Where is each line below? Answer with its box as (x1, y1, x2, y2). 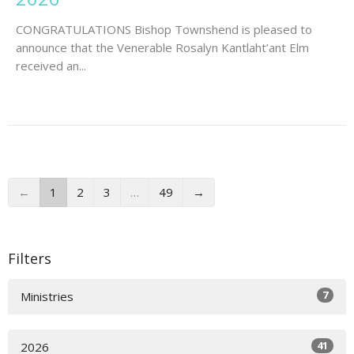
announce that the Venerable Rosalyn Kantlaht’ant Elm (16, 40, 312, 56)
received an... (16, 58, 86, 74)
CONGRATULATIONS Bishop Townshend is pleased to (16, 21, 312, 38)
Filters (8, 249, 51, 269)
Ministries (21, 288, 73, 304)
